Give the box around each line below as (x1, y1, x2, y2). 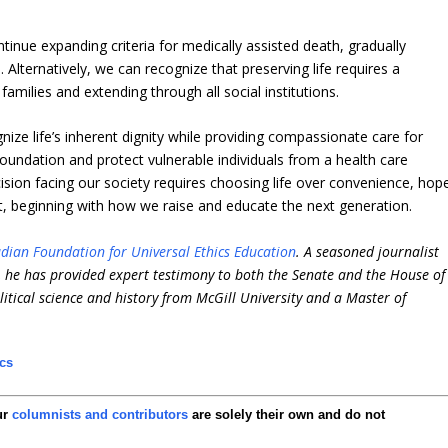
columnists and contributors (12, 406, 189, 422)
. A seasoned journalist (296, 241, 440, 261)
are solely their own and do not (188, 406, 386, 422)
